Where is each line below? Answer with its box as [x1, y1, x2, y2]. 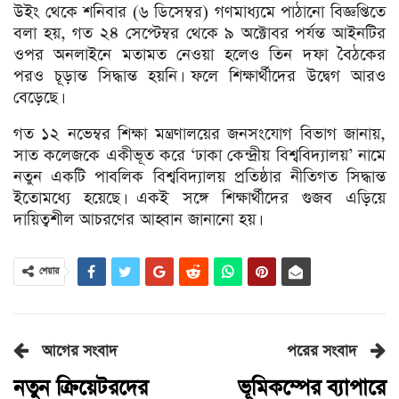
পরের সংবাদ [287, 341, 362, 362]
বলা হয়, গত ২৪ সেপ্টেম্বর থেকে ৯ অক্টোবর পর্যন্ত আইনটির [13, 22, 386, 45]
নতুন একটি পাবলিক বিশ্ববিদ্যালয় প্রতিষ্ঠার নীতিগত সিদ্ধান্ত [13, 166, 386, 189]
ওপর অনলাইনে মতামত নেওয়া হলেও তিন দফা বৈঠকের [13, 44, 386, 67]
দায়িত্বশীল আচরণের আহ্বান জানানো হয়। [13, 208, 258, 232]
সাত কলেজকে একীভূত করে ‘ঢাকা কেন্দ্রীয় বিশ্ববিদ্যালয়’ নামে [13, 144, 386, 167]
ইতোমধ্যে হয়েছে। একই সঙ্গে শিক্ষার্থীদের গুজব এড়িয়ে [13, 187, 386, 210]
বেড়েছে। [13, 86, 61, 110]
